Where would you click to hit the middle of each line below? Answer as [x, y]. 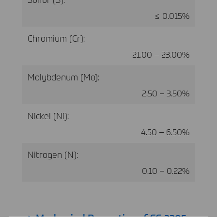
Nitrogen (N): [53, 154]
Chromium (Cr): [56, 38]
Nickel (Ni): [48, 115]
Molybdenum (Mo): [63, 77]
